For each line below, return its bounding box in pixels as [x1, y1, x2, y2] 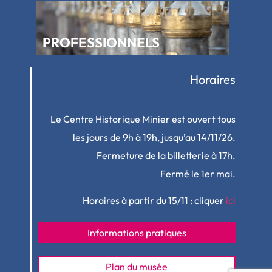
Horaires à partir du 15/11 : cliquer [83, 194, 226, 207]
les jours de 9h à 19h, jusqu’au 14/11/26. [73, 131, 236, 143]
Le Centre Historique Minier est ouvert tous [50, 113, 236, 125]
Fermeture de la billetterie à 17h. [97, 149, 236, 161]
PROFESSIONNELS [42, 34, 160, 51]
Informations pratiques [87, 226, 186, 239]
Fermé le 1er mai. [160, 168, 236, 180]
